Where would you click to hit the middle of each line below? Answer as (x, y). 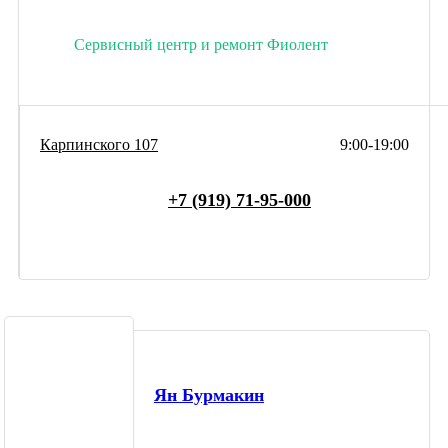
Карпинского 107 (99, 144)
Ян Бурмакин (209, 395)
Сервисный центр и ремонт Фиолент (201, 44)
